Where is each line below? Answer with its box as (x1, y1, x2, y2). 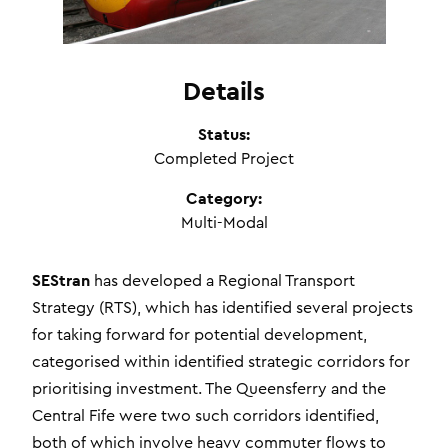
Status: (198, 123, 250, 145)
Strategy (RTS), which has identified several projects (32, 299, 413, 316)
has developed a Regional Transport (90, 272, 355, 289)
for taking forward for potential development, (32, 326, 367, 343)
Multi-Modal (180, 214, 268, 231)
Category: (186, 187, 262, 209)
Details (183, 73, 265, 107)
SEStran (32, 269, 90, 291)
